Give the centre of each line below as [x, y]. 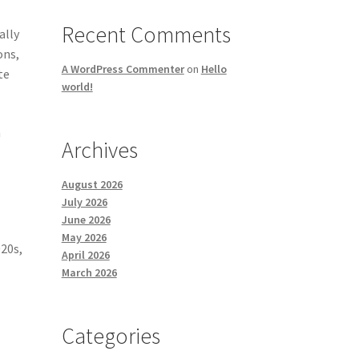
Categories [111, 336]
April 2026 [85, 255]
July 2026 [84, 202]
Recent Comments [146, 35]
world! [77, 87]
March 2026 [89, 273]
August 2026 [92, 185]
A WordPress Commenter [123, 69]
